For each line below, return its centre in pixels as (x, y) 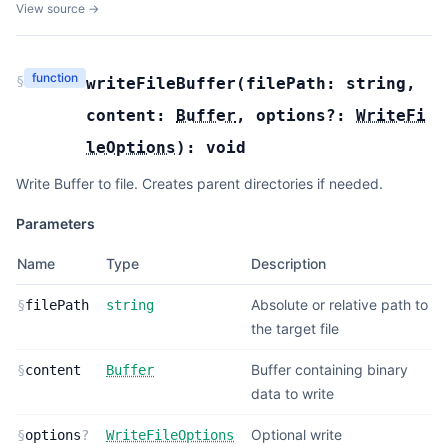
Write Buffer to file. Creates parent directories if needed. (199, 183)
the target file (295, 328)
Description (288, 263)
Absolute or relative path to (339, 304)
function (55, 77)
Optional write (296, 434)
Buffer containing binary (329, 369)
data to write (292, 393)
